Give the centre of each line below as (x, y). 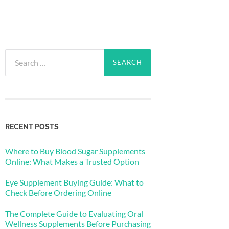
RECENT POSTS (32, 126)
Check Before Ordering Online (58, 192)
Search (16, 54)
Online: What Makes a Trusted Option (72, 161)
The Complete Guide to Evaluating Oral (74, 213)
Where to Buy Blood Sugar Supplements (75, 151)
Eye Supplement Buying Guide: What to (74, 182)
